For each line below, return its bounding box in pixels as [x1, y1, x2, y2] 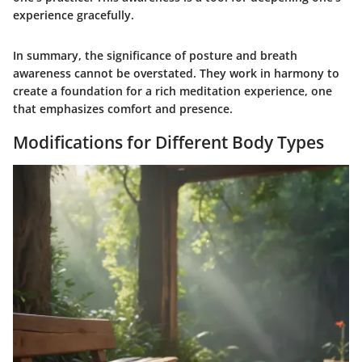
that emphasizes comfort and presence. [13, 101, 233, 117]
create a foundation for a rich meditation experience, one [13, 83, 332, 99]
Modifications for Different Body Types [13, 131, 324, 154]
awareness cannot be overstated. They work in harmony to [13, 65, 339, 82]
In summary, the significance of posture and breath [13, 48, 297, 64]
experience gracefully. [13, 7, 134, 23]
